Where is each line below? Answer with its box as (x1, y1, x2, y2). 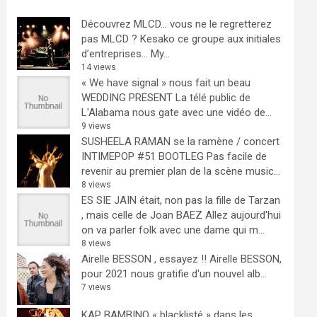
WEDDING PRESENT (81, 91, 173, 104)
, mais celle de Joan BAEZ (81, 209, 203, 221)
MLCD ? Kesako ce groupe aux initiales (101, 33, 282, 45)
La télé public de (175, 91, 251, 104)
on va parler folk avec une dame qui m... (81, 224, 265, 236)
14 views (81, 62, 117, 72)
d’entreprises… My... (81, 47, 171, 60)
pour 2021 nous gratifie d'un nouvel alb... (81, 267, 267, 280)
